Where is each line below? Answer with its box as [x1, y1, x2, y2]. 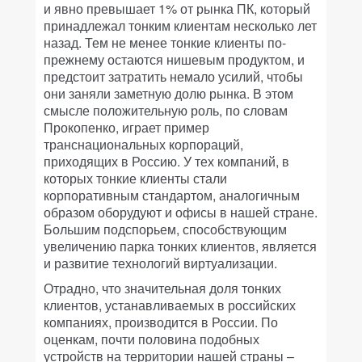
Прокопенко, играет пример [44, 118, 209, 137]
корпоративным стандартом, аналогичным [44, 186, 300, 204]
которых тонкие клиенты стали [44, 169, 227, 187]
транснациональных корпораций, [44, 135, 243, 154]
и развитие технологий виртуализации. [44, 254, 277, 272]
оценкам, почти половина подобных [44, 330, 259, 348]
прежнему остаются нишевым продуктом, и [44, 50, 305, 69]
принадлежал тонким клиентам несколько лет [44, 16, 317, 35]
